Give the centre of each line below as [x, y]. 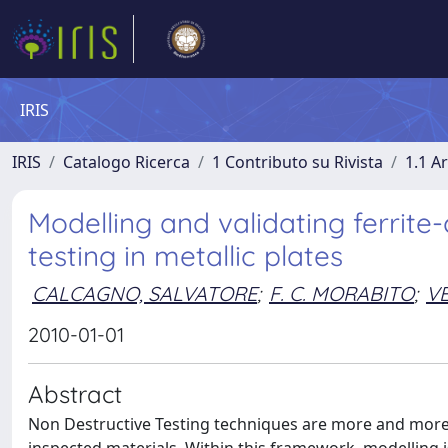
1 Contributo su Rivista [297, 162]
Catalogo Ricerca [126, 162]
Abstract [75, 394]
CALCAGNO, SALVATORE [144, 293]
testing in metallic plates [185, 255]
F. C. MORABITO [341, 293]
